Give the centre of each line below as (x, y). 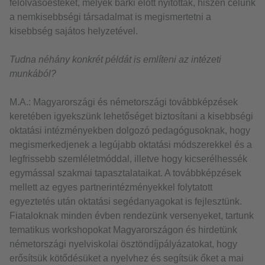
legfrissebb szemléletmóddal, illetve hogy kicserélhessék (128, 159)
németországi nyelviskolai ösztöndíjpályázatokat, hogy (123, 244)
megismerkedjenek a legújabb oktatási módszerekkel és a (131, 145)
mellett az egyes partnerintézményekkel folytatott (111, 188)
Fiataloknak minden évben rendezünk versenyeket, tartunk (132, 216)
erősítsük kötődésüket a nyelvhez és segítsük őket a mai (127, 258)
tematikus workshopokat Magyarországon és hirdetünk (123, 230)
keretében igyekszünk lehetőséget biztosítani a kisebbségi (131, 117)
